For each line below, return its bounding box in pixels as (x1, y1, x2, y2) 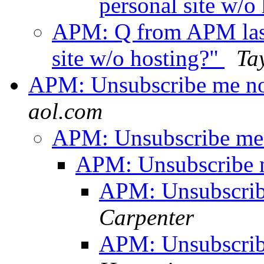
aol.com (28, 98, 103, 124)
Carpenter (99, 204, 194, 230)
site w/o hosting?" (52, 45, 225, 71)
